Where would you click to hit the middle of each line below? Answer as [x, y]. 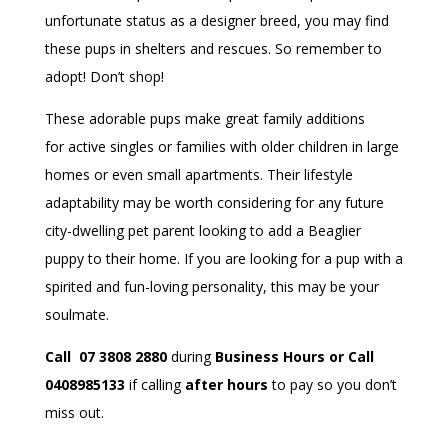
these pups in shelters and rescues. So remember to [213, 48]
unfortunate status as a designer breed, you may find [216, 20]
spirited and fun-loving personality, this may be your [211, 286]
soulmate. [76, 314]
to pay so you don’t [332, 384]
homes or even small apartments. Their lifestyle [198, 174]
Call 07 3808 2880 [105, 356]
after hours [226, 384]
